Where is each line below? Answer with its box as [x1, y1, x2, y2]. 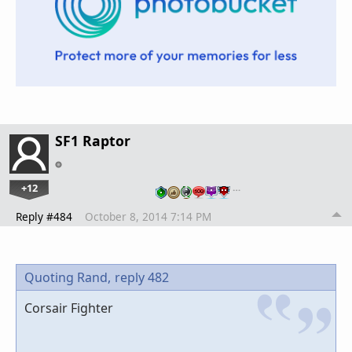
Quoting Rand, [24, 269, 111, 287]
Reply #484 [16, 209, 72, 225]
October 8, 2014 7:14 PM [85, 209, 211, 225]
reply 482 [115, 269, 169, 287]
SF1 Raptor [55, 131, 130, 151]
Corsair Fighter [24, 299, 113, 317]
